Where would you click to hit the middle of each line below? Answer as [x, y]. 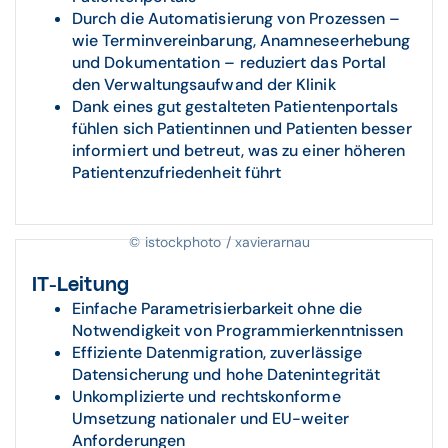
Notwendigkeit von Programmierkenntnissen [238, 331]
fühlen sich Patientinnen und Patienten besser [242, 129]
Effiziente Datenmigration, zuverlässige [217, 353]
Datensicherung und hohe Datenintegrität [226, 375]
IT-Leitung [80, 285]
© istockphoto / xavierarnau [220, 241]
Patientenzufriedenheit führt [177, 173]
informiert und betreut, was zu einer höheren [239, 151]
